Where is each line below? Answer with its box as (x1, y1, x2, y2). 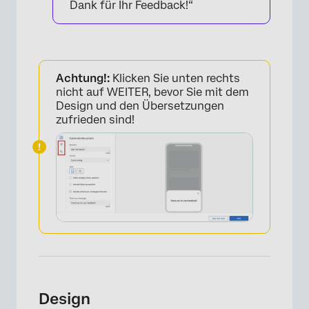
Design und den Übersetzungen (56, 99, 224, 113)
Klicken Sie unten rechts (110, 72, 240, 86)
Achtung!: (56, 72, 110, 86)
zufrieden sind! (56, 113, 134, 127)
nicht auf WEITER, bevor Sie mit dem (56, 86, 249, 99)
